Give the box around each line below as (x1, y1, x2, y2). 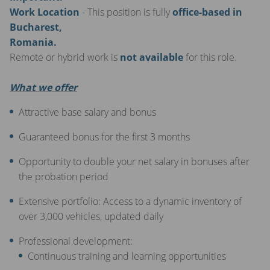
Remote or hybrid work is (10, 50, 120, 64)
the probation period (19, 169, 108, 183)
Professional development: (19, 234, 133, 248)
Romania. (10, 35, 57, 49)
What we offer (10, 80, 77, 94)
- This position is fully (80, 5, 172, 19)
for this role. (183, 50, 237, 64)
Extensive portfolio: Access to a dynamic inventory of (19, 194, 242, 208)
